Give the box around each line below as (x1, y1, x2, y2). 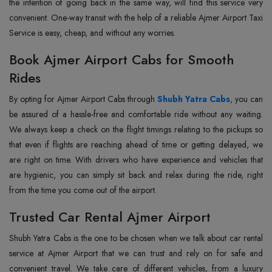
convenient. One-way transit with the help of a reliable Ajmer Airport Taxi (9, 11, 263, 24)
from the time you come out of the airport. (9, 183, 157, 196)
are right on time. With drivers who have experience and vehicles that (9, 153, 263, 166)
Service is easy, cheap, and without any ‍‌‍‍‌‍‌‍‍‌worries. (9, 26, 175, 39)
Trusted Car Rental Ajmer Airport (9, 206, 211, 226)
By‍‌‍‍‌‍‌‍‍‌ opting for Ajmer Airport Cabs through (9, 92, 157, 105)
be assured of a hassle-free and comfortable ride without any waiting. (9, 107, 263, 120)
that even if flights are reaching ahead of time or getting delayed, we (9, 138, 263, 151)
